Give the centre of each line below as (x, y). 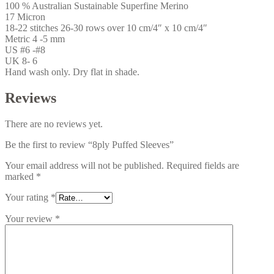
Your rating (28, 197)
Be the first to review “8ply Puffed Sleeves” (89, 144)
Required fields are (203, 165)
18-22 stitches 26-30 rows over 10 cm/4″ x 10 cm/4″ (106, 28)
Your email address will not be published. (84, 165)
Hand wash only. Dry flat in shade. (72, 72)
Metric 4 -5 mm (35, 39)
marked (20, 176)
